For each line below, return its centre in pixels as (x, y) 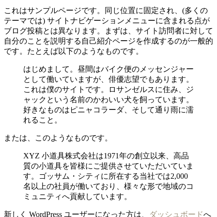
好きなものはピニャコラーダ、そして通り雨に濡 (108, 109)
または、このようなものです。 (58, 138)
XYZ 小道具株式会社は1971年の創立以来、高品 (106, 155)
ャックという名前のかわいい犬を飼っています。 (108, 99)
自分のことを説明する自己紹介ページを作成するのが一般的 (108, 41)
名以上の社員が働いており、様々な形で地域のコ (108, 186)
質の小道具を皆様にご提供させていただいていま (108, 166)
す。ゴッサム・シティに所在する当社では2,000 (106, 176)
